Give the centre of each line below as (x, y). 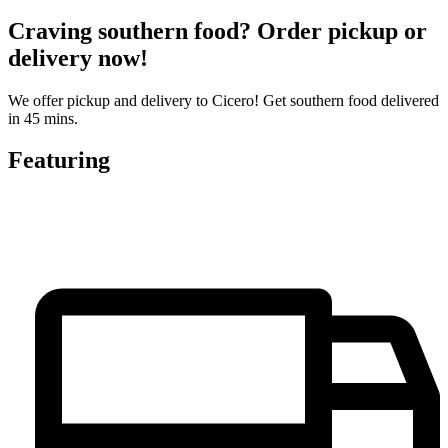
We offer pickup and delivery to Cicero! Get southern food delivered (223, 100)
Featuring (59, 160)
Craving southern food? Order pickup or (217, 30)
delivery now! (78, 57)
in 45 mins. (43, 118)
